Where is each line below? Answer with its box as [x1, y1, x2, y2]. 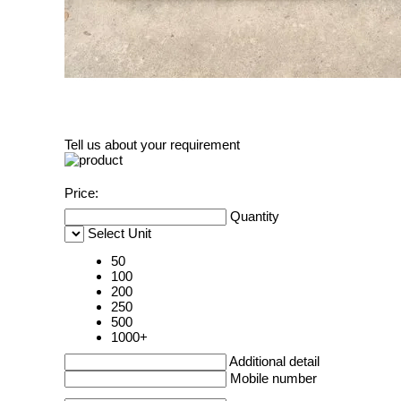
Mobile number [230, 371, 317, 386]
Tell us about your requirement [64, 137, 240, 152]
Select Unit [88, 226, 151, 241]
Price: [64, 185, 98, 200]
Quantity [230, 209, 279, 224]
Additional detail [229, 354, 320, 369]
